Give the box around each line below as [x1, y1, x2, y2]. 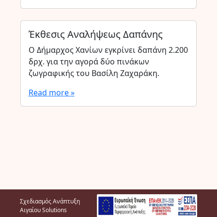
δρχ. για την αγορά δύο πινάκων [28, 56, 149, 67]
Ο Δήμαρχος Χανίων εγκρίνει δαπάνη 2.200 [28, 45, 188, 55]
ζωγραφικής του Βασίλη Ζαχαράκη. [28, 68, 159, 78]
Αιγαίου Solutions [20, 206, 67, 214]
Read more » [28, 87, 75, 98]
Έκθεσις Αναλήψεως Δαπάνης [28, 28, 163, 41]
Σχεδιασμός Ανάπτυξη [20, 197, 80, 205]
